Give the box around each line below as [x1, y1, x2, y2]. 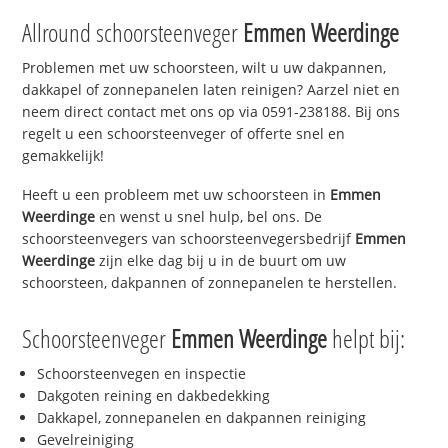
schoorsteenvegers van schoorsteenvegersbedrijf [22, 229, 356, 249]
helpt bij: [327, 320, 406, 355]
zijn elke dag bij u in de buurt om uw [95, 251, 347, 271]
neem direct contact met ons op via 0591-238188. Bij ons [22, 102, 401, 122]
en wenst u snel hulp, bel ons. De [95, 207, 323, 227]
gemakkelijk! [22, 146, 105, 166]
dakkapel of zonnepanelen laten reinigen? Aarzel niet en [22, 80, 401, 100]
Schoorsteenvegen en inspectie [37, 363, 247, 383]
